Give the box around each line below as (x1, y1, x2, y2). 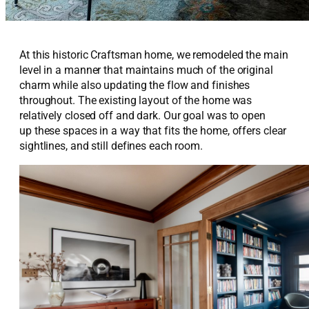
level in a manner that (19, 63, 126, 77)
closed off (64, 108, 113, 122)
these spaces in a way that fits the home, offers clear (31, 123, 287, 137)
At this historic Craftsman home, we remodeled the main (19, 48, 288, 61)
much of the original (173, 63, 273, 77)
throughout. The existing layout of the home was (19, 93, 252, 107)
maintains (125, 63, 174, 77)
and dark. (112, 108, 163, 122)
